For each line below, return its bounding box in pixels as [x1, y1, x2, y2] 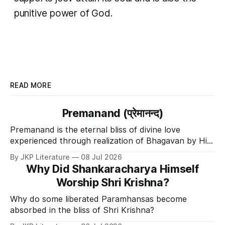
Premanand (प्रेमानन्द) [62, 106, 163, 120]
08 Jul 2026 [80, 152, 123, 161]
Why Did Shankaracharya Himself [26, 162, 199, 175]
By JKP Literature [10, 152, 70, 161]
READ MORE [10, 81, 52, 89]
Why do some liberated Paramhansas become [10, 193, 187, 204]
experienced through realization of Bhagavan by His [10, 135, 211, 146]
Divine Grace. [10, 146, 61, 157]
